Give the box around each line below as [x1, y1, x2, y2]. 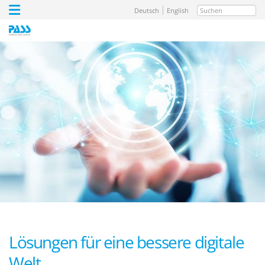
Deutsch [134, 6, 159, 15]
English [167, 6, 189, 15]
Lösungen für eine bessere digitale [9, 231, 244, 254]
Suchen [196, 5, 231, 18]
